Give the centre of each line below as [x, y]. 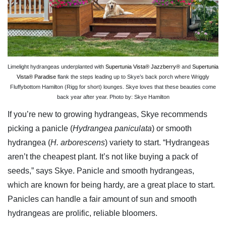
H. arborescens [78, 143]
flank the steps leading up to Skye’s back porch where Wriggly [133, 77]
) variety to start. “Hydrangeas [157, 143]
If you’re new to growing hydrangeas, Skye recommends [107, 115]
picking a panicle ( [40, 129]
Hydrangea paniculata [112, 129]
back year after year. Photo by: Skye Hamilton [113, 97]
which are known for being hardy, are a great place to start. [111, 185]
